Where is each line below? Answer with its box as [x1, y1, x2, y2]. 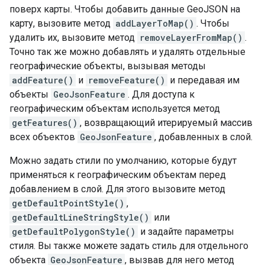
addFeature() [12, 75, 73, 86]
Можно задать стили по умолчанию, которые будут [9, 155, 237, 166]
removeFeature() [88, 75, 165, 86]
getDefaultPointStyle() [12, 198, 124, 209]
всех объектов [9, 131, 77, 143]
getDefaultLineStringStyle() [12, 212, 149, 223]
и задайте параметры [138, 226, 234, 237]
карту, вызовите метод [9, 18, 113, 29]
